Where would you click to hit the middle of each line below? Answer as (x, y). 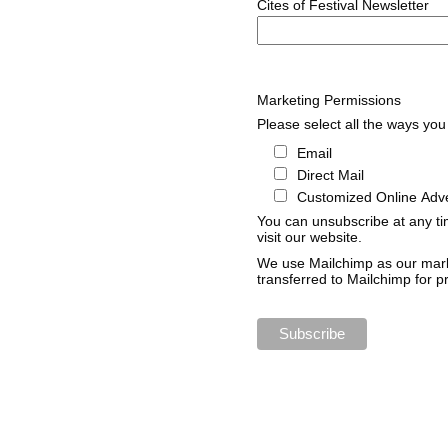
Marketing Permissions (329, 100)
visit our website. (310, 237)
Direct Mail (330, 175)
